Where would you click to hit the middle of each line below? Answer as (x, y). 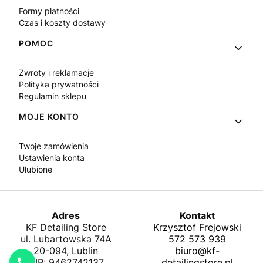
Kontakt (197, 216)
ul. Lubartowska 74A (66, 239)
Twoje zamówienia (54, 146)
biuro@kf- (197, 251)
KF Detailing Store (66, 227)
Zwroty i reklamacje (56, 73)
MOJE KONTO (49, 117)
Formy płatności (49, 11)
